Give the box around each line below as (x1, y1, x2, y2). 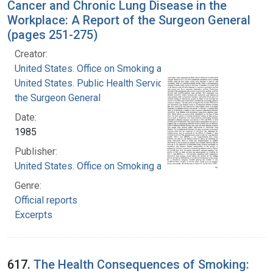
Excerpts (15, 208, 52, 221)
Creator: (15, 48, 48, 60)
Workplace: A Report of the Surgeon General (7, 12, 250, 27)
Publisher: (15, 145, 57, 157)
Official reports (15, 194, 77, 206)
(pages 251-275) (7, 27, 98, 42)
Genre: (15, 179, 41, 191)
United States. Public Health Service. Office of (15, 77, 209, 89)
